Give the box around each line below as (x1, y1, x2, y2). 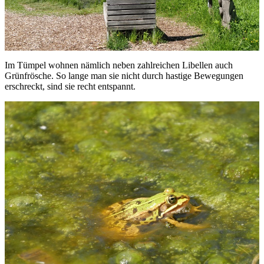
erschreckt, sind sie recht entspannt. (5, 81, 136, 91)
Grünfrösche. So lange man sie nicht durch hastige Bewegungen (5, 70, 243, 81)
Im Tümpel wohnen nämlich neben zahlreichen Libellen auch (5, 60, 233, 70)
